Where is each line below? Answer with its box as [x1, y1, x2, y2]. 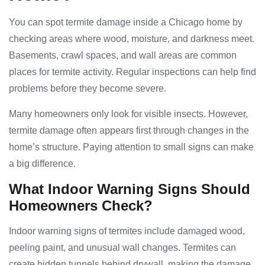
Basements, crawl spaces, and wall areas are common [9, 50, 237, 61]
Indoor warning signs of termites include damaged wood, [9, 226, 245, 237]
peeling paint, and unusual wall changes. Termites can [9, 243, 236, 253]
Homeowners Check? [9, 198, 153, 214]
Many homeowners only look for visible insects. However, [9, 109, 248, 119]
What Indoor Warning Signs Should [9, 181, 250, 198]
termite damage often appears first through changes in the [9, 125, 249, 136]
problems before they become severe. [9, 83, 166, 94]
